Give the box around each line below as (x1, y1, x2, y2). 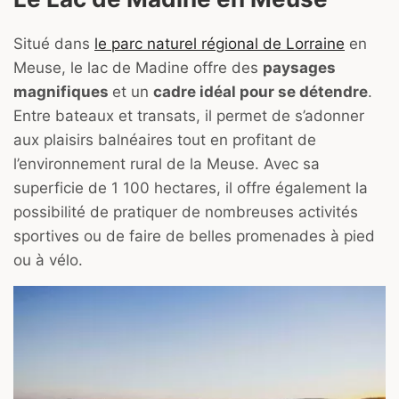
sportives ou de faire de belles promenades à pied (13, 227, 375, 246)
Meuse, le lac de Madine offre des (13, 59, 263, 77)
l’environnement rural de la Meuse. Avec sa (13, 155, 320, 174)
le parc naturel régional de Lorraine (94, 35, 345, 53)
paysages (263, 59, 336, 77)
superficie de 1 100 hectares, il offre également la (13, 179, 368, 198)
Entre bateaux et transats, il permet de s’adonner (13, 107, 364, 126)
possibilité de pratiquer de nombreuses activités (13, 203, 358, 222)
